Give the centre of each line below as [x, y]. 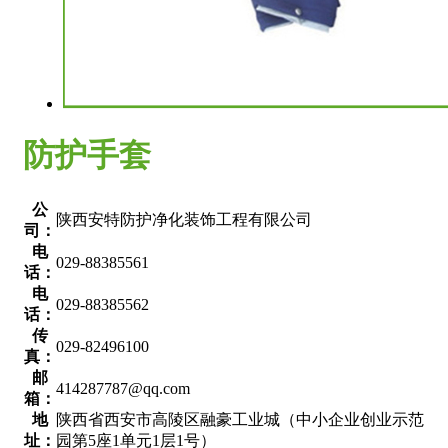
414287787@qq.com [123, 388]
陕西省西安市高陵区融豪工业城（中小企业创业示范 [240, 419]
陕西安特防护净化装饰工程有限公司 [184, 219]
